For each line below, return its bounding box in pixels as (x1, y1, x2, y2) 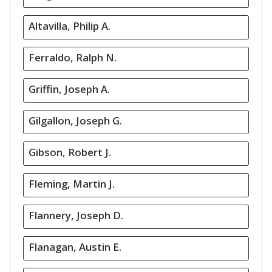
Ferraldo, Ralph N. (29, 50, 117, 64)
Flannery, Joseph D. (29, 208, 123, 222)
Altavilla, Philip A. (29, 19, 110, 33)
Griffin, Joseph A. (29, 82, 110, 96)
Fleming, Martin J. (29, 177, 115, 191)
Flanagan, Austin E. (29, 240, 121, 254)
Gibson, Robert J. (29, 145, 111, 159)
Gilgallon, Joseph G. (29, 114, 122, 127)
